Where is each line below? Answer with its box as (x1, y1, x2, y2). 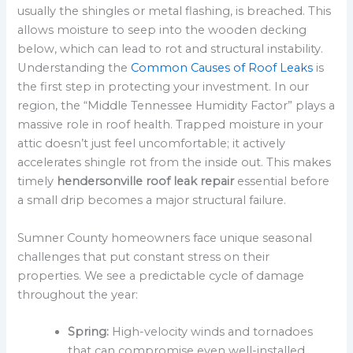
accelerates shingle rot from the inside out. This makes (17, 155, 332, 170)
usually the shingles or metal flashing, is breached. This (17, 4, 332, 19)
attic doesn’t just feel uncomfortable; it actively (17, 136, 286, 151)
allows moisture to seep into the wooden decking (17, 23, 307, 38)
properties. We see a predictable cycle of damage (17, 268, 305, 283)
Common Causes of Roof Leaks (131, 61, 314, 76)
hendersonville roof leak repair (57, 174, 235, 189)
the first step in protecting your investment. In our (17, 80, 310, 95)
